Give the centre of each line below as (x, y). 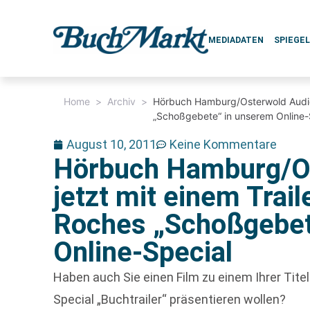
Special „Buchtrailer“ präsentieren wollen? (170, 299)
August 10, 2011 (112, 144)
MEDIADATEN (236, 40)
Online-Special (143, 252)
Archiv (122, 101)
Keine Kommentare (224, 144)
